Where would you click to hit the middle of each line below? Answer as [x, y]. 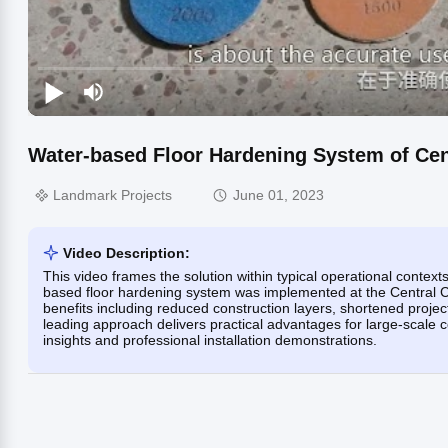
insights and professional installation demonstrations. [210, 339]
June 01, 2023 [278, 195]
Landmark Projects [112, 195]
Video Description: [126, 252]
